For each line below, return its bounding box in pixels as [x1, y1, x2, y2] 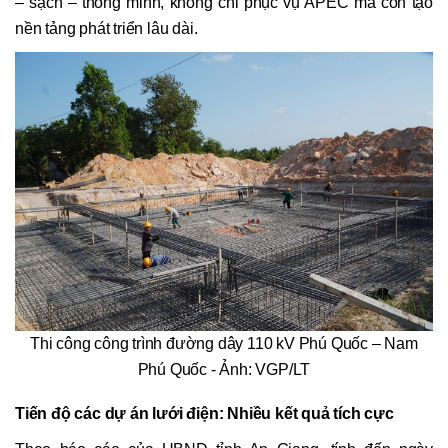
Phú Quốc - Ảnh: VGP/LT [137, 360, 311, 378]
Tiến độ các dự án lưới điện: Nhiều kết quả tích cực [15, 405, 394, 423]
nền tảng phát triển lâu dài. [15, 20, 198, 38]
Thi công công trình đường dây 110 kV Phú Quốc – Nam [30, 334, 418, 352]
